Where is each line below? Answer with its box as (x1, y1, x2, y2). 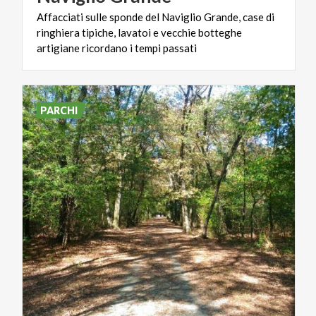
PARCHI (40, 104, 78, 116)
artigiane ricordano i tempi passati (37, 41, 197, 54)
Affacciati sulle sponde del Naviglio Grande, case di (37, 10, 274, 23)
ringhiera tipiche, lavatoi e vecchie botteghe (37, 25, 242, 39)
